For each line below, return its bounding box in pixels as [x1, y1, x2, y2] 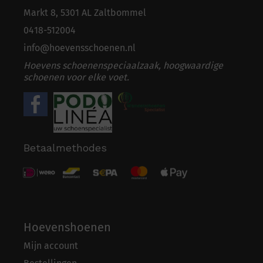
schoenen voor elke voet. [23, 71, 129, 83]
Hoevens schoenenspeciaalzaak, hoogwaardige [23, 59, 223, 71]
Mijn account [23, 240, 78, 252]
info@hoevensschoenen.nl [23, 42, 136, 53]
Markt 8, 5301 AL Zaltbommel [23, 6, 146, 18]
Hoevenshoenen [23, 220, 111, 235]
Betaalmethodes [23, 141, 107, 154]
